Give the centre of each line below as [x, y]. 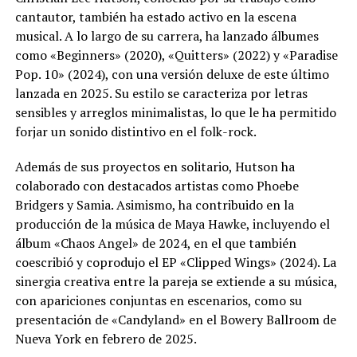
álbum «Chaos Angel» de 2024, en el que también [155, 243]
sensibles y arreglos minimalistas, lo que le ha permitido [175, 113]
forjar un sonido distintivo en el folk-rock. [135, 132]
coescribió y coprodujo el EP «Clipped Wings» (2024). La [175, 263]
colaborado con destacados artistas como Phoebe [157, 186]
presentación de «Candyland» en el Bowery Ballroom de [175, 320]
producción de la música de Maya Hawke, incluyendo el [172, 224]
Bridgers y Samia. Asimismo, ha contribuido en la [154, 205]
